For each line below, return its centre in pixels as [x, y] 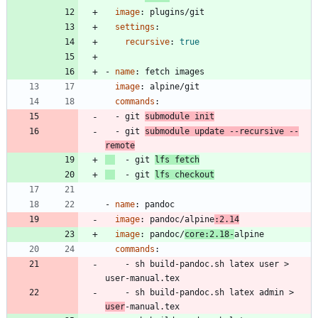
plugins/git [177, 12]
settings [135, 27]
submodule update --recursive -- [222, 132]
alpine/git [175, 87]
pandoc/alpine [182, 220]
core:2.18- [209, 235]
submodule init [180, 117]
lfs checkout [185, 175]
